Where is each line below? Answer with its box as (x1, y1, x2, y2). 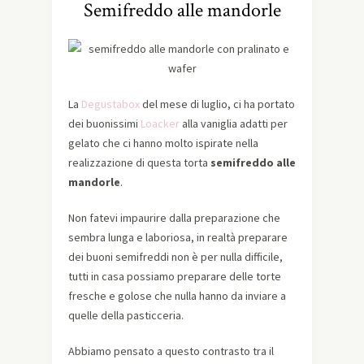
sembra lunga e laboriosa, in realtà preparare (68, 230, 288, 245)
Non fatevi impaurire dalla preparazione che (68, 210, 280, 226)
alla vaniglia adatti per (180, 116, 288, 132)
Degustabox (81, 97, 140, 112)
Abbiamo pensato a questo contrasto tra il (68, 344, 274, 359)
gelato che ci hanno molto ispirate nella (68, 136, 258, 151)
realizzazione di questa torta (68, 155, 210, 171)
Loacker (141, 116, 180, 132)
